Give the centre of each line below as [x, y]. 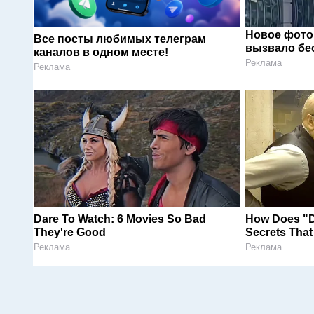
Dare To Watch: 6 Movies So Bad [120, 219]
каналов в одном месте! [101, 52]
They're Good [70, 232]
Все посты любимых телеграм [120, 39]
